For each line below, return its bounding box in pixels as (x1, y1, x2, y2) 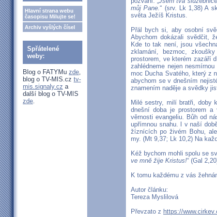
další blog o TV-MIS (23, 90, 78, 97)
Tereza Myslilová (131, 193, 178, 201)
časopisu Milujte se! (25, 14, 76, 19)
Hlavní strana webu (25, 8, 74, 14)
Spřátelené (27, 45, 59, 52)
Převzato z (131, 208, 163, 216)
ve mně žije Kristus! (131, 157, 187, 165)
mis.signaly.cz (23, 83, 63, 90)
